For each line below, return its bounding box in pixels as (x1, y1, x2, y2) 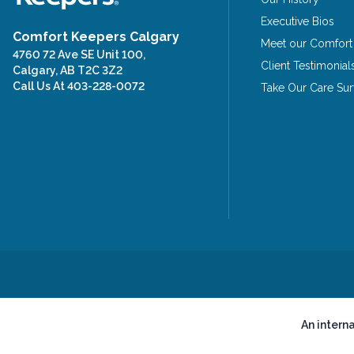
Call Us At (13, 80, 67, 92)
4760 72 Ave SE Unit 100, (13, 48, 145, 61)
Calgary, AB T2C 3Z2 (13, 64, 122, 77)
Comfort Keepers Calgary (13, 29, 179, 44)
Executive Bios (260, 15, 334, 28)
